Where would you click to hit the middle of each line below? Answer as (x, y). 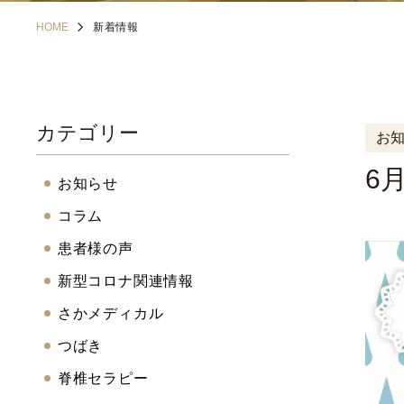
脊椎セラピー (103, 378)
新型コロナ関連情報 (125, 281)
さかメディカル (110, 313)
